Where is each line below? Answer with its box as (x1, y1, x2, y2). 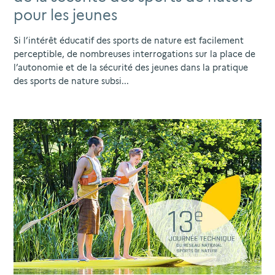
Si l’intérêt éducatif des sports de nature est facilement (14, 36, 244, 46)
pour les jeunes (14, 6, 117, 25)
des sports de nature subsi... (14, 76, 129, 87)
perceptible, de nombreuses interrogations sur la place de (14, 49, 255, 60)
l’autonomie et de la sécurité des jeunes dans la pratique (14, 63, 248, 73)
